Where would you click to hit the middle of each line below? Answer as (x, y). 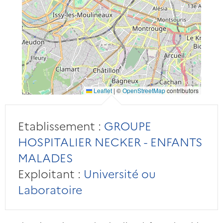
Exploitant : (49, 173)
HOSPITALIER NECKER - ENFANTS (110, 142)
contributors (182, 91)
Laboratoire (50, 189)
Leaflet (102, 91)
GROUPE (126, 126)
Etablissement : (59, 126)
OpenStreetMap (144, 91)
